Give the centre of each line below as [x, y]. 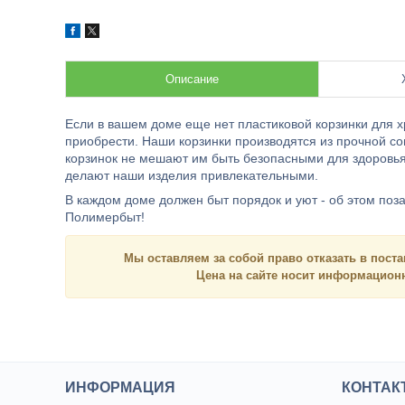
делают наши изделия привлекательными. [192, 175]
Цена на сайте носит [257, 275]
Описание [192, 79]
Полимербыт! [105, 217]
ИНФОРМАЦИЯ [121, 387]
